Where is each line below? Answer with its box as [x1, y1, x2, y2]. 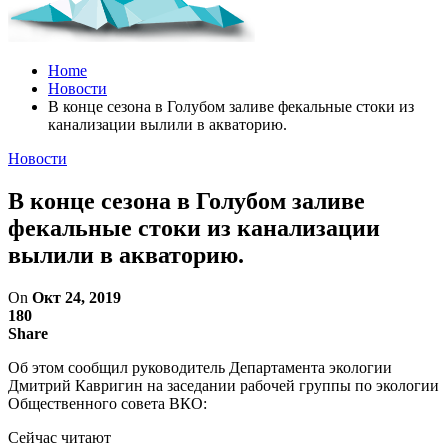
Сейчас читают [8, 428, 111, 446]
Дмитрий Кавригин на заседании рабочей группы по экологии [8, 376, 439, 394]
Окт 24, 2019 [32, 288, 121, 306]
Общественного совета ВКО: [8, 394, 207, 412]
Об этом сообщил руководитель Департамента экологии [8, 358, 392, 376]
